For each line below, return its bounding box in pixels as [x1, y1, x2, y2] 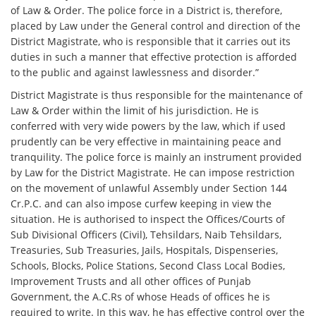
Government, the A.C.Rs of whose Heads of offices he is [11, 290, 271, 304]
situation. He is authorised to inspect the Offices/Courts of [11, 212, 286, 226]
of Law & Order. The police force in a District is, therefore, [11, 4, 283, 18]
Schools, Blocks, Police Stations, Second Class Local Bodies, [11, 259, 286, 273]
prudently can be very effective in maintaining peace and [11, 135, 282, 149]
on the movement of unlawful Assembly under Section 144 [11, 181, 288, 195]
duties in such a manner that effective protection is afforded [11, 50, 298, 64]
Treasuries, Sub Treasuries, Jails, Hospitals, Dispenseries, [11, 243, 279, 257]
